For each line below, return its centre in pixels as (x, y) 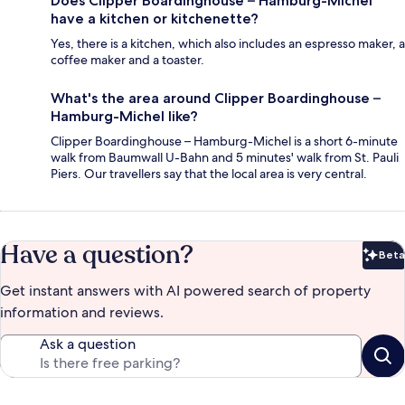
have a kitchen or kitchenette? (155, 19)
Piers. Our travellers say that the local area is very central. (209, 174)
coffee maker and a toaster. (127, 60)
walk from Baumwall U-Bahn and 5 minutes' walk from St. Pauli (225, 158)
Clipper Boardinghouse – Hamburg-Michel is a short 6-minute (224, 141)
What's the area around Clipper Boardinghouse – (216, 99)
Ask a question (88, 344)
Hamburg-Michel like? (124, 117)
